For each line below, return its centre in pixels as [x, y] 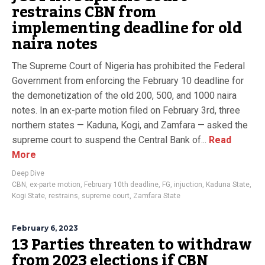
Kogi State [28, 196]
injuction [188, 185]
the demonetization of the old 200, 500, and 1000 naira [124, 96]
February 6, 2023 [45, 228]
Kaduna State [228, 185]
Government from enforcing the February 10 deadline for [128, 81]
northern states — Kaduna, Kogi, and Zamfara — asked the [130, 125]
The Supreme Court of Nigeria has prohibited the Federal [128, 66]
